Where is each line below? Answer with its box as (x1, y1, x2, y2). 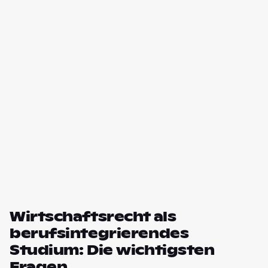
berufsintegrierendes (10, 225, 189, 242)
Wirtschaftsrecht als (10, 208, 176, 225)
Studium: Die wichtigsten (10, 242, 215, 258)
